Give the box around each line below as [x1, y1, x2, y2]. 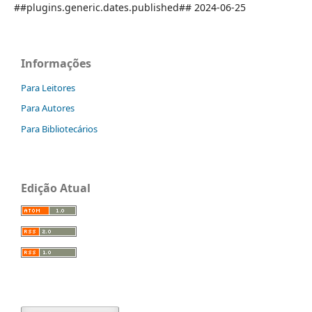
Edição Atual [21, 180, 91, 196]
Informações [21, 55, 91, 71]
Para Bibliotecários [21, 123, 97, 136]
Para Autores [21, 102, 75, 115]
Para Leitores [21, 81, 75, 94]
